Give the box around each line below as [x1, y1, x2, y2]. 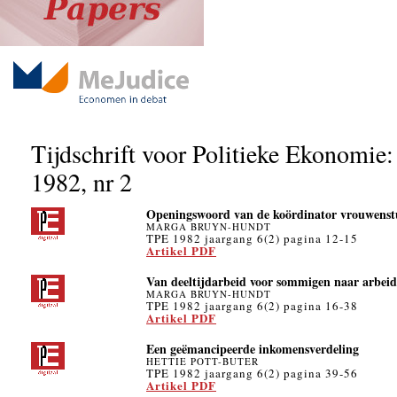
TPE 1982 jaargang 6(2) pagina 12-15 [146, 230, 358, 246]
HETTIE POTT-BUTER [146, 354, 259, 368]
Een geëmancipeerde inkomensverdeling [146, 339, 359, 358]
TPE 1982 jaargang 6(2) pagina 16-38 [146, 298, 358, 314]
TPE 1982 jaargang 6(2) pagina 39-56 [146, 365, 358, 381]
